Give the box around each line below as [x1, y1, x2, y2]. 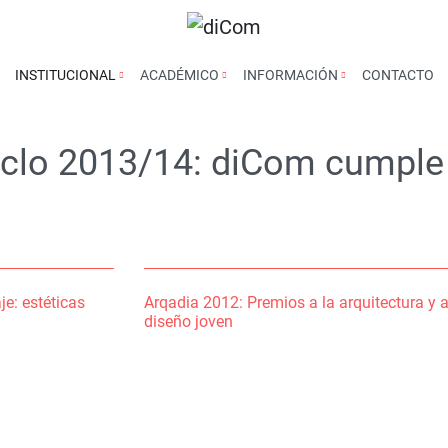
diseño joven [143, 312, 233, 331]
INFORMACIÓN [242, 67, 341, 83]
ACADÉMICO [139, 67, 222, 83]
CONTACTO [361, 67, 434, 83]
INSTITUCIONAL [14, 67, 119, 83]
